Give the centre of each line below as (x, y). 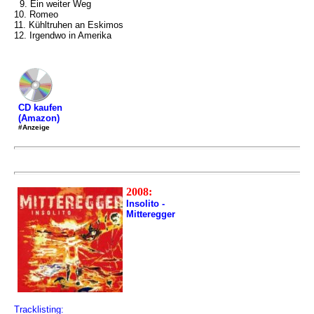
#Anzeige (34, 127)
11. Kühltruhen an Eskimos (69, 25)
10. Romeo (36, 14)
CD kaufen (40, 108)
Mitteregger (151, 214)
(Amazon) (39, 118)
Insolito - (145, 204)
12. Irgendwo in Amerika (63, 35)
